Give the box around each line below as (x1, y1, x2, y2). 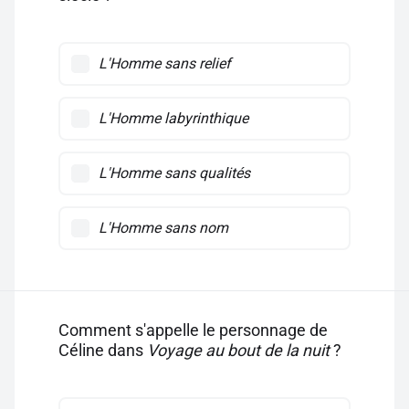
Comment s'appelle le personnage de (58, 320, 328, 340)
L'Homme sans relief (99, 55, 231, 72)
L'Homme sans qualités (99, 164, 250, 182)
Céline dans (58, 341, 147, 360)
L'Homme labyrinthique (99, 110, 248, 127)
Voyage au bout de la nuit (147, 341, 330, 360)
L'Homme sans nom (99, 219, 228, 236)
